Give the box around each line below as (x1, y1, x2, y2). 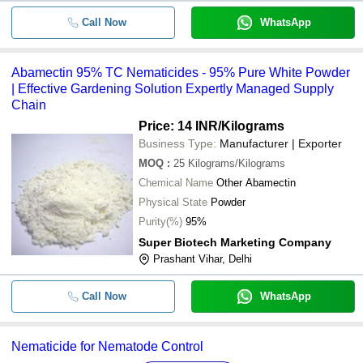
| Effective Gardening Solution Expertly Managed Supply (11, 82, 334, 96)
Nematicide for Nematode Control (11, 340, 203, 353)
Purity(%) (139, 216, 182, 228)
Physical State (139, 196, 207, 208)
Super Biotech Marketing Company (139, 236, 331, 249)
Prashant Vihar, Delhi (153, 253, 252, 265)
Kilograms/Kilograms (188, 157, 285, 169)
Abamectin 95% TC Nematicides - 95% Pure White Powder (11, 66, 350, 79)
